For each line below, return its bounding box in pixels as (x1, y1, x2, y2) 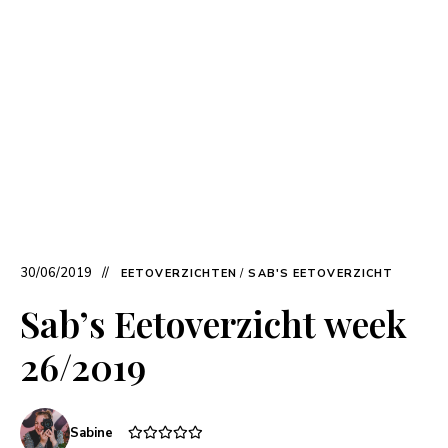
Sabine (70, 424, 113, 443)
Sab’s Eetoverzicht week (20, 299, 407, 348)
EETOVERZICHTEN (121, 266, 238, 282)
